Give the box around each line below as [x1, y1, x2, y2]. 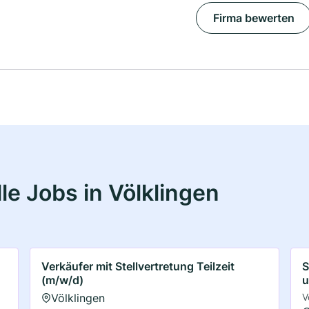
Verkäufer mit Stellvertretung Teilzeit [41, 259, 235, 273]
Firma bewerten [212, 11, 295, 26]
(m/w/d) [41, 272, 84, 287]
